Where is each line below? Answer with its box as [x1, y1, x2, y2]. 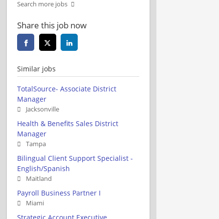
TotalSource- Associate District [17, 84, 116, 93]
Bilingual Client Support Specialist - [17, 153, 133, 163]
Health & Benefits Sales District [17, 118, 118, 128]
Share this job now [17, 19, 87, 31]
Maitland [26, 174, 52, 183]
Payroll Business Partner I [17, 188, 101, 197]
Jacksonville [26, 105, 59, 113]
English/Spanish [17, 163, 70, 173]
